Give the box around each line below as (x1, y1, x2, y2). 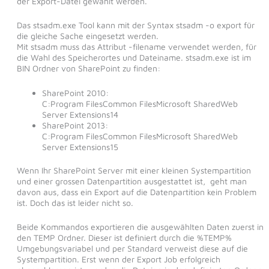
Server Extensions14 (41, 109, 118, 119)
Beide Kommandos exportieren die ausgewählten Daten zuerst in (16, 222, 264, 232)
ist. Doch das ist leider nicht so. (16, 197, 133, 208)
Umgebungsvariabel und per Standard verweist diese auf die (16, 243, 248, 254)
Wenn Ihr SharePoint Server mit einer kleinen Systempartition (16, 165, 251, 175)
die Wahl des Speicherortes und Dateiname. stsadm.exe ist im (16, 52, 251, 63)
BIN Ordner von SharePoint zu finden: (16, 63, 160, 74)
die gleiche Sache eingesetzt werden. (16, 31, 159, 41)
